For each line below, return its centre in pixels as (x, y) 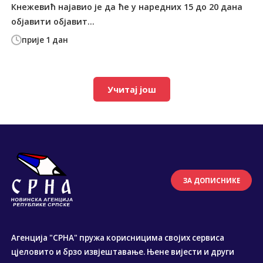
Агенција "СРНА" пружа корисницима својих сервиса (118, 238)
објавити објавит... (53, 21)
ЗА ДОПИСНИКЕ (211, 180)
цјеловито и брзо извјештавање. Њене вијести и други (123, 252)
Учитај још (131, 89)
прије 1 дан (45, 40)
